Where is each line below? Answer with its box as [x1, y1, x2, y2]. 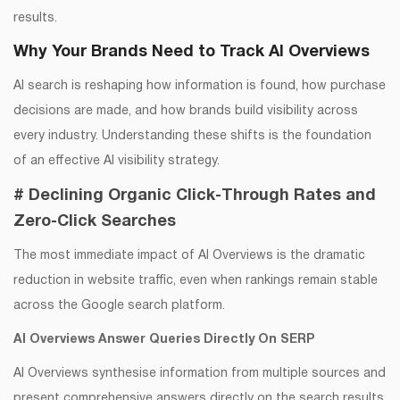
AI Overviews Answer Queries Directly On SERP [13, 333, 314, 346]
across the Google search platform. [13, 299, 225, 312]
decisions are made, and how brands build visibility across [13, 104, 358, 117]
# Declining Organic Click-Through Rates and [13, 187, 376, 204]
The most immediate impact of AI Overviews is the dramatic [13, 249, 365, 262]
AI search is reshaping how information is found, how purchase [13, 79, 386, 92]
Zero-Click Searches [13, 213, 176, 229]
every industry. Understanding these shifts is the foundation [13, 129, 371, 142]
